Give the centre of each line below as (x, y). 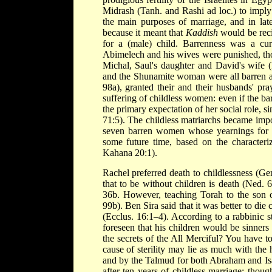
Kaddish (202, 32)
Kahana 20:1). (130, 152)
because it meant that (144, 32)
